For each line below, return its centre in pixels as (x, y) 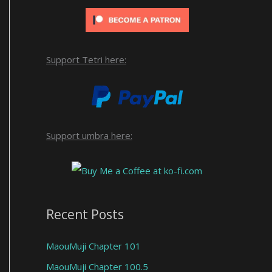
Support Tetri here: (86, 60)
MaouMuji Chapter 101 (93, 246)
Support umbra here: (89, 135)
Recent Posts (85, 214)
